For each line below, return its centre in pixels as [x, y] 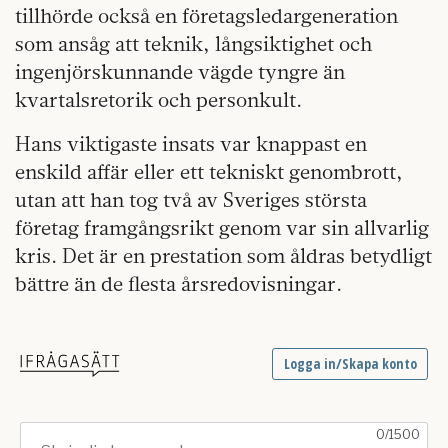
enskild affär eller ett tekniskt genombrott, [209, 172]
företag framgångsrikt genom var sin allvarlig [222, 228]
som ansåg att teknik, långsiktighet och [193, 44]
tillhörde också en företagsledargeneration [206, 16]
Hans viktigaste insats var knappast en [191, 144]
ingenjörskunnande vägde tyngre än [180, 72]
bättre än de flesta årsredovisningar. [178, 284]
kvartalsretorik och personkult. [158, 100]
